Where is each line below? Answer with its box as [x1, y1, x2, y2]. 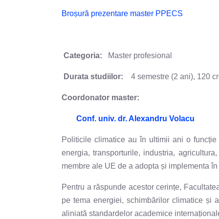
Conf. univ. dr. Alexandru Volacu [76, 114, 195, 123]
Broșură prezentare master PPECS [62, 9, 185, 18]
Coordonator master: [62, 93, 139, 102]
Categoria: [64, 51, 104, 60]
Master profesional [104, 51, 172, 60]
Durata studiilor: [64, 72, 125, 81]
